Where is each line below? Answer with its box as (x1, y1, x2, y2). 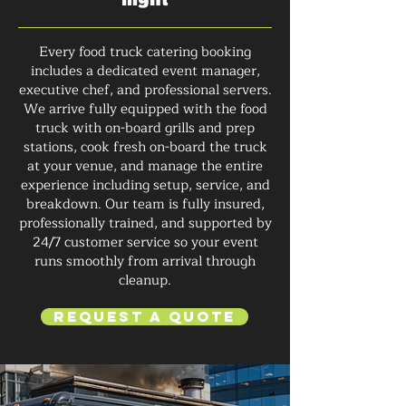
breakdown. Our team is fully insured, (25, 193, 265, 216)
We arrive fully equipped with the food (23, 98, 267, 121)
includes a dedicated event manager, (30, 60, 260, 82)
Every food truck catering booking (39, 41, 251, 63)
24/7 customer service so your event (32, 231, 258, 254)
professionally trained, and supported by (18, 212, 272, 235)
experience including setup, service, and (20, 174, 270, 197)
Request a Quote (53, 307, 236, 325)
